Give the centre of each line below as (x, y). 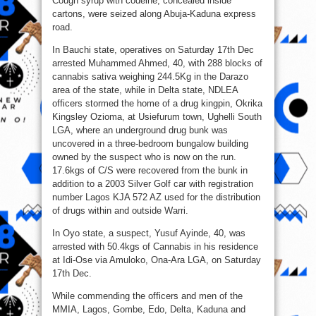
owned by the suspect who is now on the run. (144, 157)
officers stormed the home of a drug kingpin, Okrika (157, 104)
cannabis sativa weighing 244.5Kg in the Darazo (150, 77)
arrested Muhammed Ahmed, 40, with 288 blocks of (157, 63)
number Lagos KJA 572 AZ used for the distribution (156, 197)
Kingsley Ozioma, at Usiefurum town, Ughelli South (157, 117)
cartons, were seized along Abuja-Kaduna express (154, 14)
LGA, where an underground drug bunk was (140, 130)
